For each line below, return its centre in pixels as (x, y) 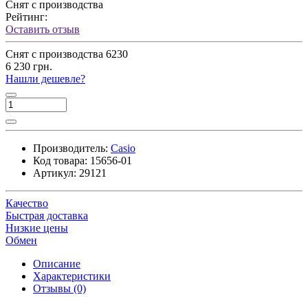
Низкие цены (37, 228)
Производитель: (70, 148)
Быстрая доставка (47, 215)
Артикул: (55, 173)
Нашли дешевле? (45, 78)
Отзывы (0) (59, 288)
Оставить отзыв (43, 29)
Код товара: (60, 160)
